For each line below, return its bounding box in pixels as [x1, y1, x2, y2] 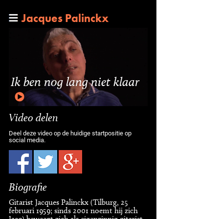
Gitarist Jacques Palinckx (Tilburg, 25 [9, 197, 128, 207]
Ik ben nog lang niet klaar [11, 74, 139, 89]
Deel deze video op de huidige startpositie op [9, 129, 131, 137]
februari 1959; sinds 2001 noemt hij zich [9, 206, 138, 215]
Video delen [9, 111, 58, 124]
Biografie [9, 180, 47, 193]
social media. [9, 135, 45, 144]
